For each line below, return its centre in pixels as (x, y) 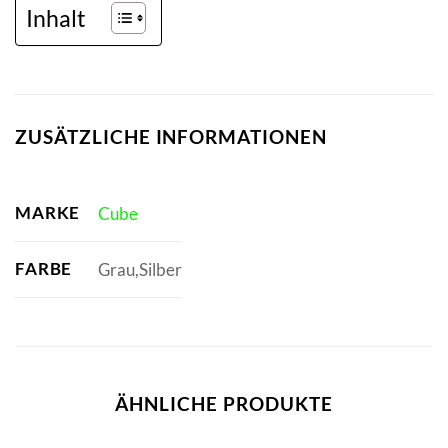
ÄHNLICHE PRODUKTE (224, 403)
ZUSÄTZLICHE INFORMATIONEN (171, 136)
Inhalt (56, 17)
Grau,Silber (139, 269)
